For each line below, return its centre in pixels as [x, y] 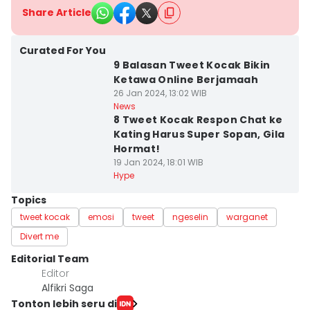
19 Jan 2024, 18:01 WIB [158, 162]
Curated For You [63, 51]
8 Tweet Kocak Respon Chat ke [198, 120]
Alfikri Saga [67, 288]
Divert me [39, 236]
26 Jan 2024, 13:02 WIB [160, 93]
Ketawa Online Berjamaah [185, 80]
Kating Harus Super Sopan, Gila [199, 134]
